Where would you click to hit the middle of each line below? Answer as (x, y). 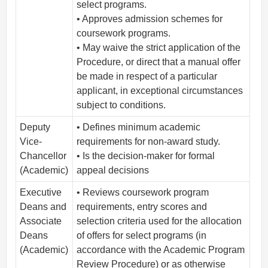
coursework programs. (124, 33)
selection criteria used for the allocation (159, 221)
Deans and (43, 207)
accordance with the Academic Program (161, 250)
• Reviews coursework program (143, 193)
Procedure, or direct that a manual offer (159, 62)
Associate (41, 221)
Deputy (35, 127)
